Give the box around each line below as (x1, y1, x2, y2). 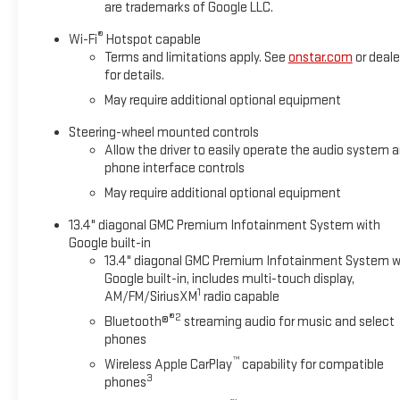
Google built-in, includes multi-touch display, (104, 270, 354, 287)
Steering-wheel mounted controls (68, 123, 259, 141)
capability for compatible (238, 355, 384, 373)
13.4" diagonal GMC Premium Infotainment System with (68, 216, 380, 234)
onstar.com (287, 48, 353, 66)
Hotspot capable (103, 30, 201, 48)
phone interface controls (104, 159, 245, 177)
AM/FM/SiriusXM (104, 287, 197, 305)
